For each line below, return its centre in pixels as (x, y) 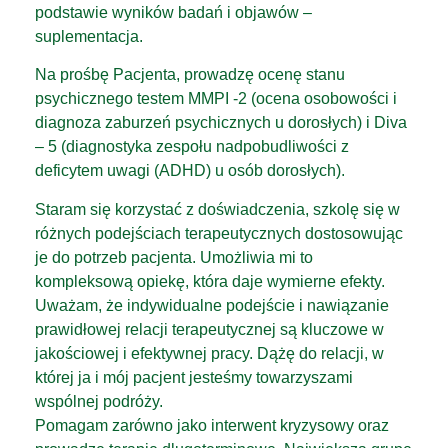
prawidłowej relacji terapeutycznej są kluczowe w (209, 329)
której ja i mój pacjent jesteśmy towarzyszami (194, 377)
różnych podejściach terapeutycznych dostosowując (219, 233)
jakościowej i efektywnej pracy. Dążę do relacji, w (209, 353)
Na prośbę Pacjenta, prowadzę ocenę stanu (190, 75)
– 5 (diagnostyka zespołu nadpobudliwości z (192, 147)
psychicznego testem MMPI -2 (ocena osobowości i (216, 99)
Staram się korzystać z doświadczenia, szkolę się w (217, 209)
